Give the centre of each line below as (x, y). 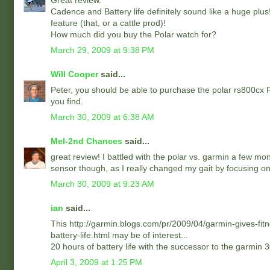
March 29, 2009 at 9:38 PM (102, 50)
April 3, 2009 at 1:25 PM (96, 262)
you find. (67, 101)
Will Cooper (74, 74)
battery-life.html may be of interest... (119, 235)
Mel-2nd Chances (86, 141)
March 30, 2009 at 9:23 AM (102, 184)
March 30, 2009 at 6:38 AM (102, 117)
